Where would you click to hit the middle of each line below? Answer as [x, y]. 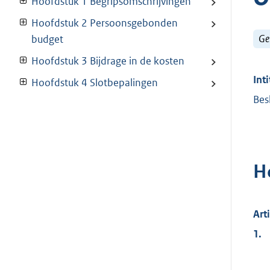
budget [47, 39]
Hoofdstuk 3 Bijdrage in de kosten [108, 61]
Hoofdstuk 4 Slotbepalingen [95, 83]
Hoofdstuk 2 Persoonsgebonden [105, 23]
